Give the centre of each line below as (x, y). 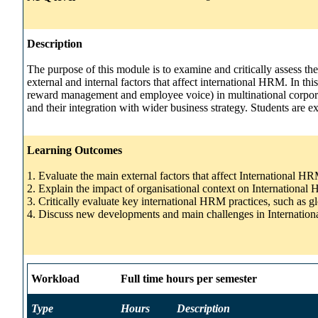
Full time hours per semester (189, 278)
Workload (55, 278)
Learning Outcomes (75, 150)
